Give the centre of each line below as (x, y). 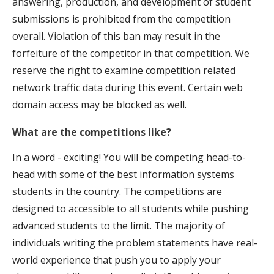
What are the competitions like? (92, 132)
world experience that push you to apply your (117, 260)
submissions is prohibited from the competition (121, 19)
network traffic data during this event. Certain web (128, 87)
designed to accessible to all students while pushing (131, 208)
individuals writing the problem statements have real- (135, 243)
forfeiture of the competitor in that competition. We (131, 53)
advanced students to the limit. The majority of (119, 225)
